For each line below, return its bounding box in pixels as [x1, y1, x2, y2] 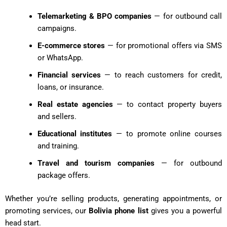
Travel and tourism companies [37, 158, 155, 168]
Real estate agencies [37, 99, 113, 109]
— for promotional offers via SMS [105, 41, 222, 50]
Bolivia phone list [89, 206, 148, 215]
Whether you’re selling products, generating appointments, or [5, 194, 222, 203]
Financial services [37, 70, 101, 80]
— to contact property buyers [112, 99, 222, 109]
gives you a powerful [148, 206, 222, 215]
